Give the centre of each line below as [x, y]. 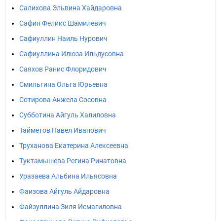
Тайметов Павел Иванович [63, 130]
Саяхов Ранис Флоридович [63, 69]
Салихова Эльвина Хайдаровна [71, 8]
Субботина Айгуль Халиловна [68, 115]
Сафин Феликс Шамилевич [63, 23]
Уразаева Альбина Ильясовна [68, 176]
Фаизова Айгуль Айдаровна [64, 191]
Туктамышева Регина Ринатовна [73, 161]
